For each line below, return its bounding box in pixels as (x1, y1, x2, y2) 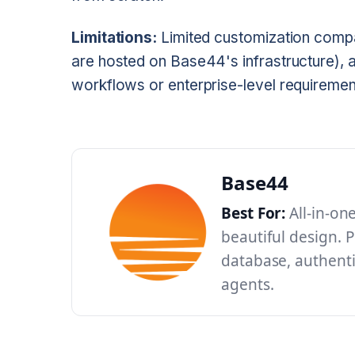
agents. (221, 274, 274, 296)
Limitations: (71, 29, 158, 48)
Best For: (221, 203, 286, 224)
